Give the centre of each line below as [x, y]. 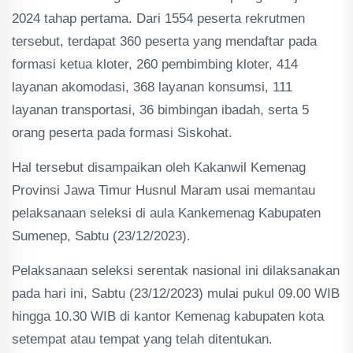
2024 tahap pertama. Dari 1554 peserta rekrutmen [158, 19]
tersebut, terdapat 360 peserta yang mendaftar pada [164, 41]
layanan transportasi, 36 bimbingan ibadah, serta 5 [160, 110]
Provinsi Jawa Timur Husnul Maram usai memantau [163, 190]
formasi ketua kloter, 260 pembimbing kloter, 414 [155, 64]
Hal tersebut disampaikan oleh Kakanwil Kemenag [159, 167]
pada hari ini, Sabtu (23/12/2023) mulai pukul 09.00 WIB [176, 294]
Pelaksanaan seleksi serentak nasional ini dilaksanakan [176, 271]
